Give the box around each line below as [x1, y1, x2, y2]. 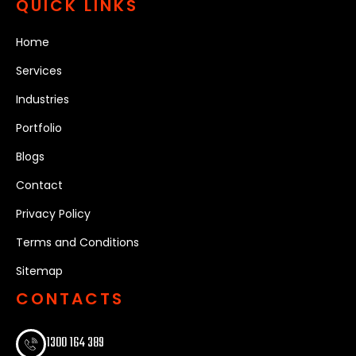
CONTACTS [16, 287, 124, 310]
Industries [16, 91, 69, 107]
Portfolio [16, 119, 62, 136]
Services [16, 62, 62, 79]
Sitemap [16, 262, 63, 279]
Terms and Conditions [16, 234, 139, 250]
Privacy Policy [16, 205, 91, 222]
